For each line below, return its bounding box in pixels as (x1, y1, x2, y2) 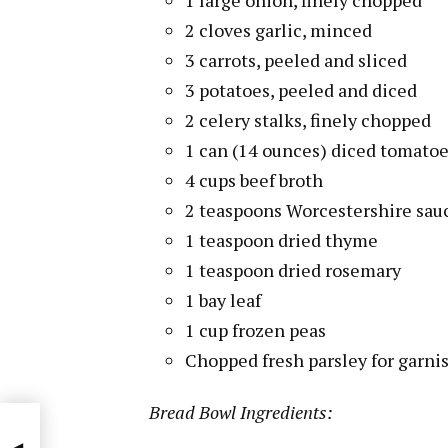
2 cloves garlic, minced (185, 17, 372, 42)
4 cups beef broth (185, 167, 323, 192)
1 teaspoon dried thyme (185, 227, 378, 252)
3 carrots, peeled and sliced (185, 47, 407, 72)
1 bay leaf (185, 287, 261, 312)
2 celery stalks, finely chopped (185, 107, 431, 132)
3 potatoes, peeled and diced (185, 77, 417, 102)
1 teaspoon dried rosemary (185, 257, 401, 282)
